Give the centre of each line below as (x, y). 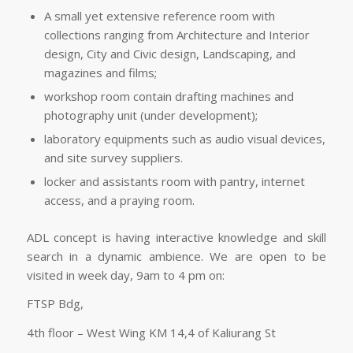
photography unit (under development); (150, 115)
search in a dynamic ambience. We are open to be (176, 256)
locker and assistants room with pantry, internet (174, 181)
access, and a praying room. (119, 200)
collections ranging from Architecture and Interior (176, 34)
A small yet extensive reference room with (159, 15)
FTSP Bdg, (55, 304)
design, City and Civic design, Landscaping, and (169, 53)
